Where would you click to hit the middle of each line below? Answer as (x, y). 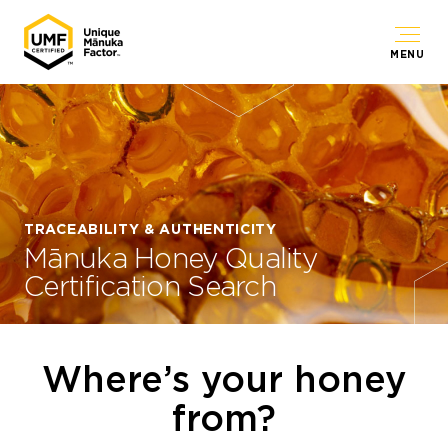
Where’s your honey (224, 379)
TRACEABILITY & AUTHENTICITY (150, 229)
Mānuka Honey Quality (170, 258)
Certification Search (150, 286)
